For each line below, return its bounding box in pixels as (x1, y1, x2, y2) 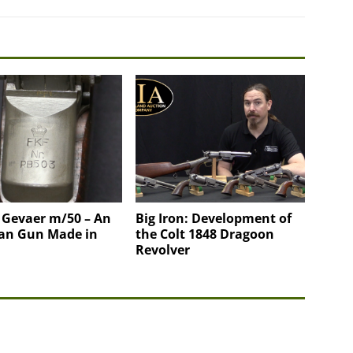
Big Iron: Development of (136, 209, 292, 227)
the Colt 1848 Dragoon (136, 225, 275, 243)
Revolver (136, 240, 191, 258)
